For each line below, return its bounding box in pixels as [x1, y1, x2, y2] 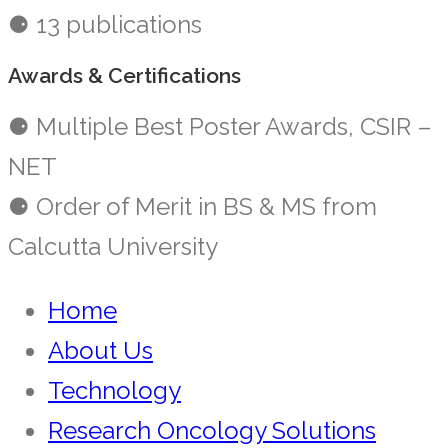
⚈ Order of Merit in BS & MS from [8, 191, 377, 221]
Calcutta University [8, 231, 218, 261]
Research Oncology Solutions [48, 415, 376, 445]
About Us [48, 335, 153, 365]
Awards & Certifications [8, 63, 241, 89]
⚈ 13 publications [8, 9, 202, 39]
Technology [48, 375, 181, 405]
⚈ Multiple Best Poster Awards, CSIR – [8, 111, 432, 141]
